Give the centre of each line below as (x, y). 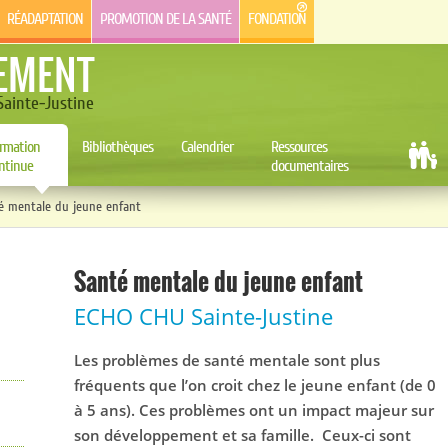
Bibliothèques (117, 147)
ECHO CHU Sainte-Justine (203, 315)
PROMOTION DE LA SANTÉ (165, 19)
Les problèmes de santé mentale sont (212, 359)
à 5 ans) (102, 409)
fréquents (111, 384)
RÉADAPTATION (45, 19)
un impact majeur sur (356, 409)
